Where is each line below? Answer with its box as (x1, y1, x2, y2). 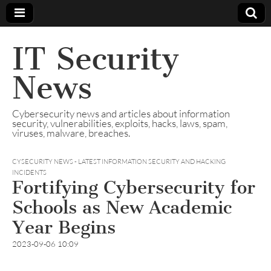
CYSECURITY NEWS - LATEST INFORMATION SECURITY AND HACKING (12, 157, 226, 166)
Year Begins (12, 217, 116, 238)
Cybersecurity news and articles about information (12, 107, 230, 120)
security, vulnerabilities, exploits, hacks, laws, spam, (12, 117, 227, 129)
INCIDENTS (12, 168, 47, 177)
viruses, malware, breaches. (12, 126, 130, 139)
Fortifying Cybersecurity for (12, 177, 255, 198)
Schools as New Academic (12, 197, 232, 218)
